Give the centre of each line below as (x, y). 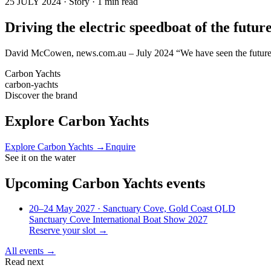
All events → (30, 251)
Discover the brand (41, 95)
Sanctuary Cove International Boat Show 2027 (118, 220)
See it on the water (40, 157)
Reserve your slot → (68, 230)
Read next (24, 262)
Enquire (120, 146)
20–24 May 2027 (62, 209)
